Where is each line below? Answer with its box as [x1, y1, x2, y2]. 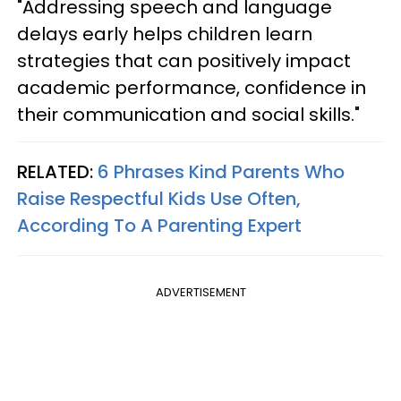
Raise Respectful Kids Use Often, [17, 185, 301, 211]
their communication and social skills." [17, 101, 360, 127]
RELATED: [17, 158, 98, 184]
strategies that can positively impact [17, 47, 351, 73]
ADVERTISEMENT [155, 283, 246, 301]
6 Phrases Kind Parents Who [98, 158, 345, 184]
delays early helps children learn [17, 21, 312, 47]
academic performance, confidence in [17, 74, 366, 100]
